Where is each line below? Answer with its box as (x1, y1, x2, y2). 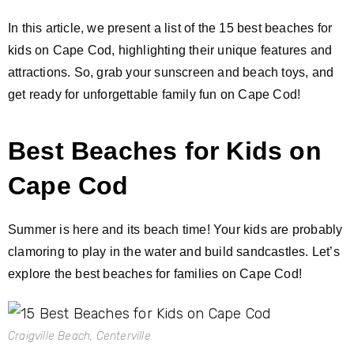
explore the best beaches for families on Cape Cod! (8, 266, 303, 281)
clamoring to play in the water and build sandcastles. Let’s (8, 244, 340, 258)
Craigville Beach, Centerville (8, 329, 151, 343)
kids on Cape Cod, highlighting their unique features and (8, 43, 333, 57)
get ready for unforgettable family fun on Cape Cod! (8, 87, 301, 101)
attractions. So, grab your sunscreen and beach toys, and (8, 65, 334, 79)
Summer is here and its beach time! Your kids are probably (8, 222, 343, 236)
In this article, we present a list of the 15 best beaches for (8, 21, 333, 35)
